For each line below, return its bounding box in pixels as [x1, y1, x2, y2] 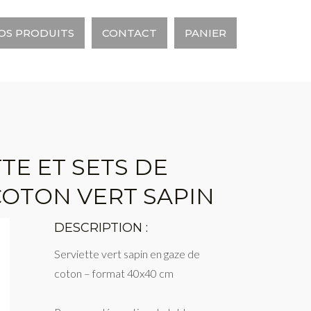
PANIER [185, 26, 226, 40]
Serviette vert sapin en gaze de [54, 247, 201, 260]
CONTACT [102, 26, 157, 40]
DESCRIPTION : [54, 220, 149, 235]
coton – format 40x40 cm [54, 267, 174, 280]
